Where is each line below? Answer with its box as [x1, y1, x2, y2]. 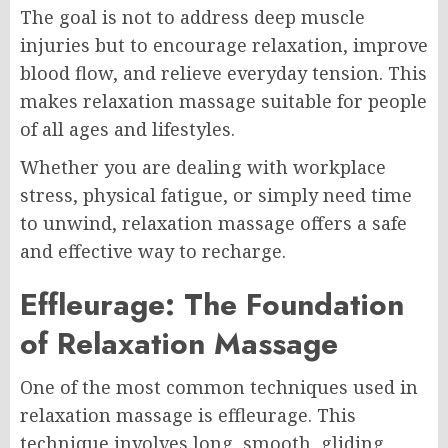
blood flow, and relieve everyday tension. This [20, 60, 427, 85]
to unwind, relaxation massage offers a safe [20, 210, 407, 235]
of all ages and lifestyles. [20, 116, 235, 141]
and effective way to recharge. [20, 238, 286, 263]
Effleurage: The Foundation [20, 282, 404, 326]
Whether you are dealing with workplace [20, 154, 386, 179]
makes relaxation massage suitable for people [20, 88, 427, 113]
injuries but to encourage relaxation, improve [20, 32, 428, 57]
